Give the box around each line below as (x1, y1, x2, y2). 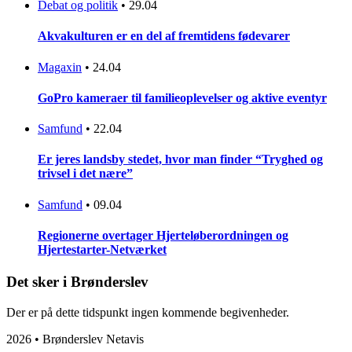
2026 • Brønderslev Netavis (6, 332, 144, 346)
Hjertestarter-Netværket (38, 242, 167, 256)
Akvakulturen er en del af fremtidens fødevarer (38, 29, 290, 43)
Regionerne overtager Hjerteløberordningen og (38, 228, 288, 242)
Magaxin (38, 60, 82, 74)
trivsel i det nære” (38, 167, 133, 181)
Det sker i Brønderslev (6, 273, 148, 291)
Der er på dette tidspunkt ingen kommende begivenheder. (6, 305, 289, 319)
